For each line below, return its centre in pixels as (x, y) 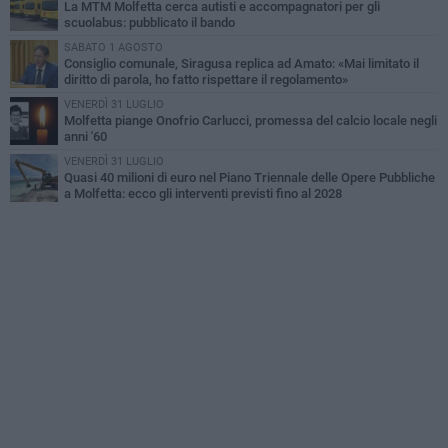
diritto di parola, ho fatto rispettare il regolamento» (206, 80)
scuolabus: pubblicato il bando (149, 23)
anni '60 (85, 137)
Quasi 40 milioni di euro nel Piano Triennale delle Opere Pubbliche (249, 178)
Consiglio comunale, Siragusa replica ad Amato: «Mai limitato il (241, 64)
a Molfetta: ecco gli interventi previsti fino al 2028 (203, 194)
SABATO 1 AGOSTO (113, 48)
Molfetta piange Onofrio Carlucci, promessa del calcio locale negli (250, 121)
